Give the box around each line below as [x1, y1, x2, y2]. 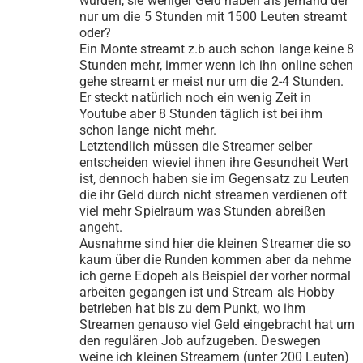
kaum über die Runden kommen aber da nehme [79, 252, 351, 268]
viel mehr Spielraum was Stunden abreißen [79, 203, 326, 220]
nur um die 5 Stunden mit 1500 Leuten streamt [79, 9, 348, 25]
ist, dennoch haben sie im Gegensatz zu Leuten [79, 171, 350, 187]
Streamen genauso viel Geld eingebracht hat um [79, 317, 356, 333]
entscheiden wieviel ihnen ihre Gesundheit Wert [79, 155, 349, 171]
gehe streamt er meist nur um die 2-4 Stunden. [79, 74, 344, 90]
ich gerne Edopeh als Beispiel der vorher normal [79, 268, 352, 284]
